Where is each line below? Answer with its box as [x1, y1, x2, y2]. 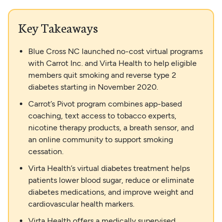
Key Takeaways [18, 18, 99, 37]
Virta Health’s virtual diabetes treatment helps [28, 164, 190, 173]
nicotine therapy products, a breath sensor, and [28, 123, 194, 133]
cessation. [28, 147, 64, 157]
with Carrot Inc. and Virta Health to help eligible [28, 58, 197, 68]
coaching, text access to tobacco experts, [28, 111, 177, 121]
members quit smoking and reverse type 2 [28, 70, 177, 80]
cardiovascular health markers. [28, 199, 135, 209]
